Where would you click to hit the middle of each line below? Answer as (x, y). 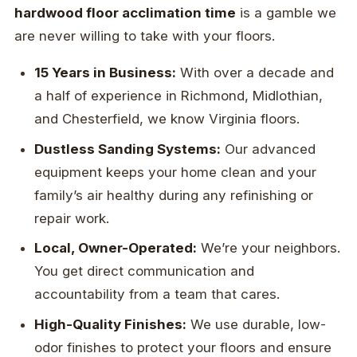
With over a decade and (255, 73)
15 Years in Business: (106, 73)
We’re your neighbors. (269, 248)
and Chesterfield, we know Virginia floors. (167, 119)
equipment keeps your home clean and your (176, 172)
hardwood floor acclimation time (125, 13)
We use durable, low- (257, 324)
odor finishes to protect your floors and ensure (183, 347)
